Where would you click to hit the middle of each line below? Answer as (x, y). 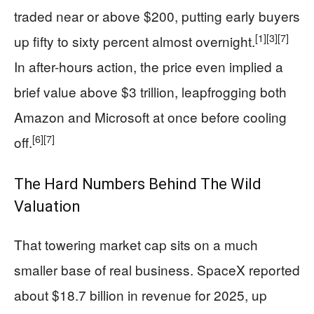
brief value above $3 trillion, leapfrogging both (150, 91)
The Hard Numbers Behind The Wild (138, 184)
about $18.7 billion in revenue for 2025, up (141, 295)
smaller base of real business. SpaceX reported (157, 269)
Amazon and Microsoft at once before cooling (150, 117)
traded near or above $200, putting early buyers (157, 16)
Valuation (47, 206)
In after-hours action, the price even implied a (149, 66)
